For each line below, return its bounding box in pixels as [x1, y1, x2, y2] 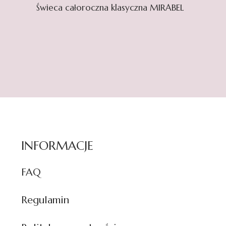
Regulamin [21, 194, 69, 206]
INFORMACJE [21, 138, 93, 153]
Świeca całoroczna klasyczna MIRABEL [36, 2, 184, 13]
